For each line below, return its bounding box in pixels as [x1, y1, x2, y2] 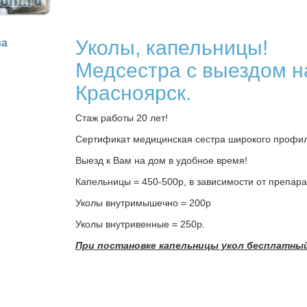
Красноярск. [75, 82, 191, 104]
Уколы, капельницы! [75, 36, 268, 59]
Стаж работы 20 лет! [75, 112, 168, 123]
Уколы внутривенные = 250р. [75, 219, 205, 230]
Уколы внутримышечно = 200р [75, 197, 211, 208]
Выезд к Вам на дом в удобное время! [75, 155, 247, 166]
